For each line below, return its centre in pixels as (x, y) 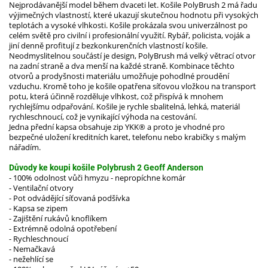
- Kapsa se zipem (38, 208)
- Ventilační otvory (41, 188)
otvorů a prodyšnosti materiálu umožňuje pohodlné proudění (119, 76)
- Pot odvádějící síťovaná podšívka (69, 198)
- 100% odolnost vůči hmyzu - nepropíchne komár (97, 178)
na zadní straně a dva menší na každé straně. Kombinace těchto (122, 66)
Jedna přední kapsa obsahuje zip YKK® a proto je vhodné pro (117, 127)
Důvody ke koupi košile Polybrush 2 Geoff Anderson (106, 168)
